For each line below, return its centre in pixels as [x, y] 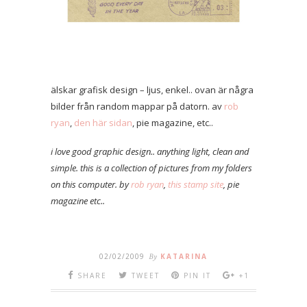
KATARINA [184, 256]
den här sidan [103, 122]
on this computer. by [91, 184]
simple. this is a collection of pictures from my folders [151, 168]
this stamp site [196, 184]
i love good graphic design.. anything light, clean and [150, 151]
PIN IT [197, 275]
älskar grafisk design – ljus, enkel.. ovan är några [152, 89]
